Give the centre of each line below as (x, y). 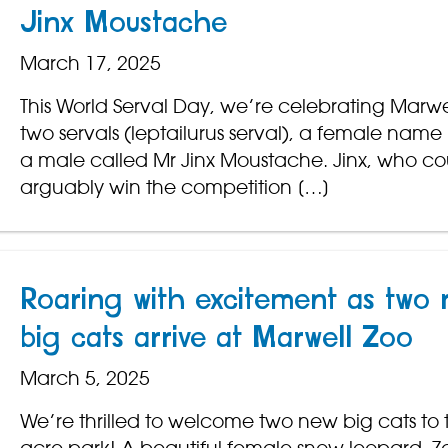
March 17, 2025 (90, 63)
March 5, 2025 (84, 378)
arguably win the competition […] (174, 187)
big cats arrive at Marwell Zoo (216, 338)
